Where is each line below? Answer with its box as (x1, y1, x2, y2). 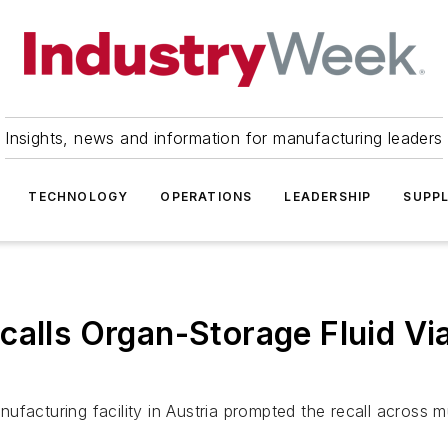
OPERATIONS (160, 189, 253, 204)
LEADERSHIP (284, 189, 372, 204)
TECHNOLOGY (28, 189, 129, 204)
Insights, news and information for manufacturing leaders (5, 128, 443, 148)
